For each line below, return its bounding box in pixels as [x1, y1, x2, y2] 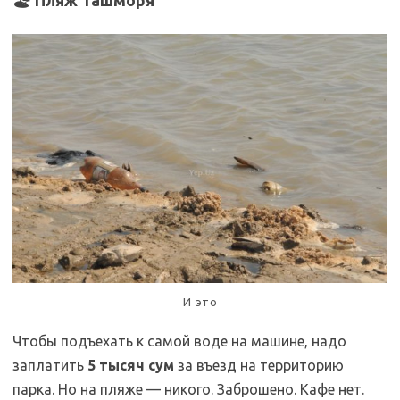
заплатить [12, 356, 87, 373]
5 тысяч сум [87, 356, 174, 373]
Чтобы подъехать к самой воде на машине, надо [12, 332, 346, 349]
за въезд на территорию [174, 356, 344, 373]
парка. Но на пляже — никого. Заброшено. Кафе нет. [12, 380, 364, 397]
